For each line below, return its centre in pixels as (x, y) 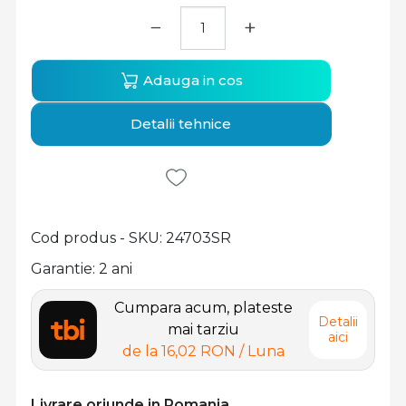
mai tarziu (203, 329)
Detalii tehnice (181, 124)
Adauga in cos (191, 80)
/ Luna (261, 351)
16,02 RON (198, 351)
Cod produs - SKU (95, 238)
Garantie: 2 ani (82, 269)
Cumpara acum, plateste (203, 308)
